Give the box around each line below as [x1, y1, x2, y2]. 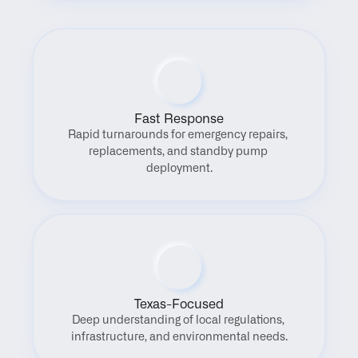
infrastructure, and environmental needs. [70, 332, 288, 343]
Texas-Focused [134, 298, 224, 311]
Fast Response [134, 113, 224, 125]
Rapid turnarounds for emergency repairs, [68, 129, 288, 141]
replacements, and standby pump [88, 146, 268, 157]
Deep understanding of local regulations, [71, 315, 284, 326]
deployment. [145, 163, 213, 174]
